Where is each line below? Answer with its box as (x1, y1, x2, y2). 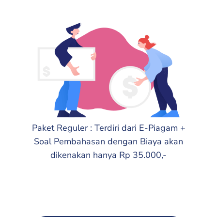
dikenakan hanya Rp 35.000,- (50, 149, 167, 161)
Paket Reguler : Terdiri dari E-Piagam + (31, 122, 186, 134)
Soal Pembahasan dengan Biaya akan (34, 136, 183, 148)
